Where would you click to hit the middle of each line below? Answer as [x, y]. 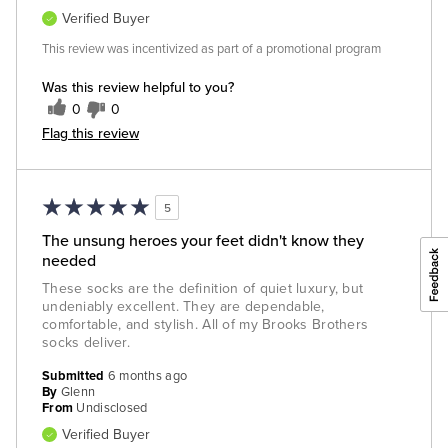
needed [69, 260]
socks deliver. [86, 342]
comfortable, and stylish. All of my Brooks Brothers [205, 324]
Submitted [75, 376]
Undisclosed [112, 408]
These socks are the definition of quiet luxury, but [203, 288]
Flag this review [90, 133]
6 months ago [147, 376]
